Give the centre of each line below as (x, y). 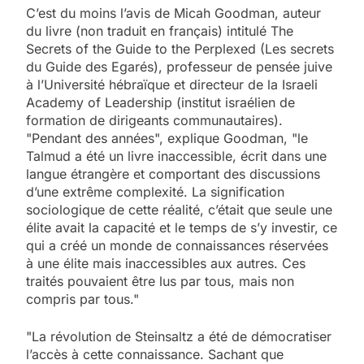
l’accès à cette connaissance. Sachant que (155, 354)
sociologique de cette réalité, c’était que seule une (179, 209)
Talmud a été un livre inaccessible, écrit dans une (176, 156)
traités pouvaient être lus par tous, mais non (160, 281)
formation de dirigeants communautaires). (154, 120)
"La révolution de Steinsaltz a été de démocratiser (179, 336)
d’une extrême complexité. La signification (155, 191)
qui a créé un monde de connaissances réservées (177, 245)
